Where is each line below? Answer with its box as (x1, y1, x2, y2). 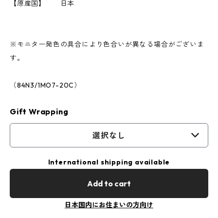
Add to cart (87, 179, 131, 188)
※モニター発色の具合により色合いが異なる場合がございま (10, 40, 204, 49)
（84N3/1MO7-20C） (10, 81, 82, 90)
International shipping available (48, 158, 170, 166)
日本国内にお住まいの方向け (65, 200, 153, 209)
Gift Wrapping (10, 107, 69, 116)
